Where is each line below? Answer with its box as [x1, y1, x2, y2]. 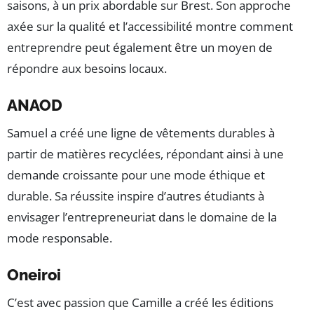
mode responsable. [7, 230, 112, 247]
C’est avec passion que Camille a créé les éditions [7, 294, 273, 311]
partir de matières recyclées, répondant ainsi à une [7, 146, 284, 163]
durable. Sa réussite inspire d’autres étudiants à [7, 188, 264, 205]
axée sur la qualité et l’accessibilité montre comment [7, 18, 293, 35]
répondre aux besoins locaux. [7, 60, 167, 77]
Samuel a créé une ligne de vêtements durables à [7, 125, 275, 142]
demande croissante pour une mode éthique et [7, 167, 265, 184]
